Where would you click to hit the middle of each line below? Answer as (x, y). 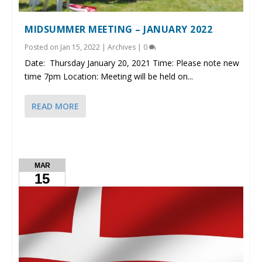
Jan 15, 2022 (80, 47)
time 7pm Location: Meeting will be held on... (109, 76)
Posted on (43, 47)
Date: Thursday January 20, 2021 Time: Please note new (132, 63)
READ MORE (56, 106)
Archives (122, 47)
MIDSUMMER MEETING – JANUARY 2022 (119, 29)
